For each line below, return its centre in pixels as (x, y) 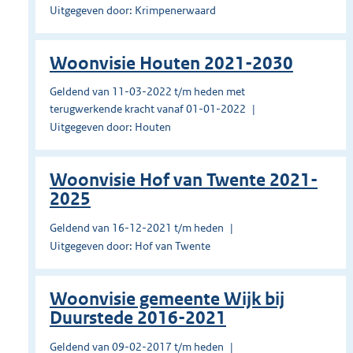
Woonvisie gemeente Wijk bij (167, 299)
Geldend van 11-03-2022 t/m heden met (147, 92)
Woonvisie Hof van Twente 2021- (184, 180)
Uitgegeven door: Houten (110, 127)
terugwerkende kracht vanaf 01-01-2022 (148, 109)
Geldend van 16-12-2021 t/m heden (137, 228)
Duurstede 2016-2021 (138, 318)
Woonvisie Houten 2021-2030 (171, 64)
